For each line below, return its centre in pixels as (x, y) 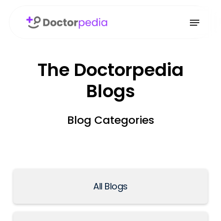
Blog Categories (110, 120)
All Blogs (110, 186)
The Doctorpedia (110, 70)
